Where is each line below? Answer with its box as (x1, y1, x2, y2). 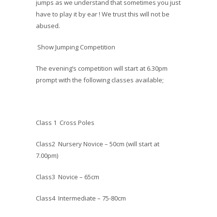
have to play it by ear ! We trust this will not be (36, 10, 170, 18)
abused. (36, 21, 60, 30)
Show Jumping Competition (36, 43, 115, 51)
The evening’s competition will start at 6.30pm (36, 64, 168, 73)
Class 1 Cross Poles (36, 118, 94, 127)
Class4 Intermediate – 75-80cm (36, 194, 126, 202)
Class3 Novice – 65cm (36, 172, 99, 181)
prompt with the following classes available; (36, 76, 164, 84)
